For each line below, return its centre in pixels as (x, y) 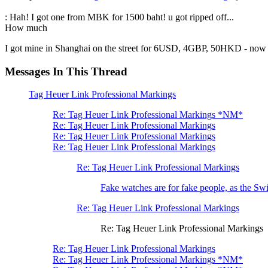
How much (26, 28)
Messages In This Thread (66, 71)
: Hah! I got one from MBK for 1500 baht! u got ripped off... (119, 17)
